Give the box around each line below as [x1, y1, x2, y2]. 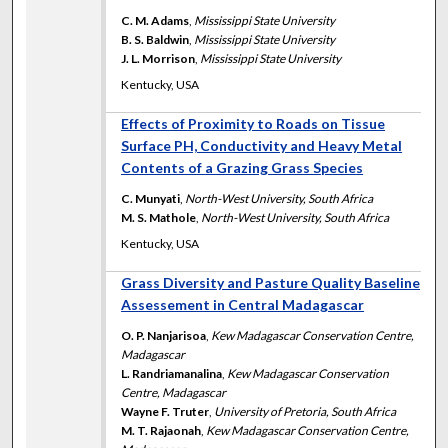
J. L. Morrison [121, 50, 196, 66]
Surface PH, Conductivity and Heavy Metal [121, 136, 403, 154]
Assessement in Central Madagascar [121, 295, 365, 313]
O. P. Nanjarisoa [121, 327, 207, 343]
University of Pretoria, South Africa [214, 403, 397, 419]
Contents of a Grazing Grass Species [121, 158, 364, 176]
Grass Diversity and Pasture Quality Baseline [121, 273, 421, 291]
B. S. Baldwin [121, 31, 190, 47]
